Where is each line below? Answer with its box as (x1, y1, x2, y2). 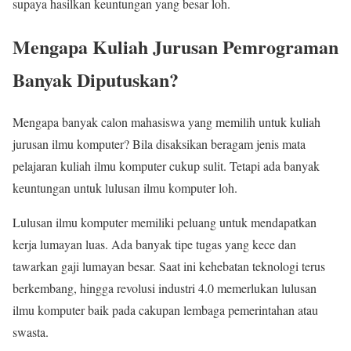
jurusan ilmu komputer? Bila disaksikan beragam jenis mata (13, 136, 306, 153)
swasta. (13, 324, 49, 341)
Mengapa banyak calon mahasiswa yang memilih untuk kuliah (13, 114, 320, 131)
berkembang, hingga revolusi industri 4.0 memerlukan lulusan (13, 280, 317, 297)
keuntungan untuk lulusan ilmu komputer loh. (13, 179, 237, 197)
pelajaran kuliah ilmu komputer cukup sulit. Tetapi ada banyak (13, 157, 320, 175)
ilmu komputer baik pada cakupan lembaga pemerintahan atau (13, 302, 318, 319)
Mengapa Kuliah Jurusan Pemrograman (13, 32, 338, 60)
